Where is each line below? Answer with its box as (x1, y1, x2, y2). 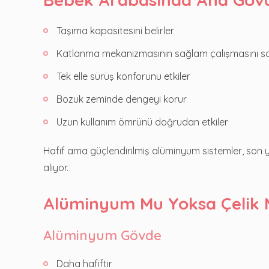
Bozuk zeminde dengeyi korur (56, 92, 187, 105)
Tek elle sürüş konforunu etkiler (56, 70, 190, 82)
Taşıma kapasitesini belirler (56, 24, 174, 37)
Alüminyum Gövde (43, 226, 162, 244)
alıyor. (43, 161, 68, 174)
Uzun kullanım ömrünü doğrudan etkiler (56, 115, 228, 128)
